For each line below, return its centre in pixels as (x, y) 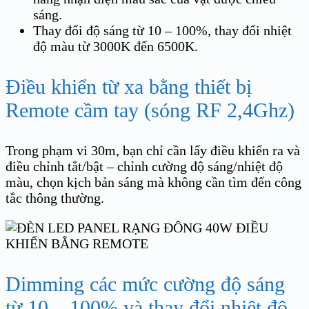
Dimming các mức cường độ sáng (145, 283)
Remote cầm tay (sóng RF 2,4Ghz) (150, 110)
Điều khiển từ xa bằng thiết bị (129, 86)
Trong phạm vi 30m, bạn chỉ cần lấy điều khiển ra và (153, 150)
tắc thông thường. (55, 198)
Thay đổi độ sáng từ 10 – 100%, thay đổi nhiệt (162, 30)
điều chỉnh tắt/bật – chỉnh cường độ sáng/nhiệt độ (144, 166)
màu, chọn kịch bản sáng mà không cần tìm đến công (153, 182)
